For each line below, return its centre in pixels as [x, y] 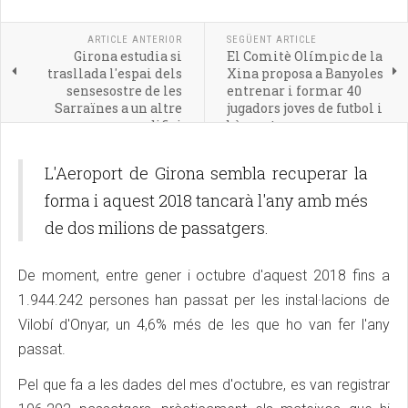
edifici [161, 125]
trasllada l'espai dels [114, 73]
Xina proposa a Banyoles [305, 73]
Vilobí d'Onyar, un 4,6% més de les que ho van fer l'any [204, 324]
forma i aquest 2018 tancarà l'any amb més [206, 200]
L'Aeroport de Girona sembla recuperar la [206, 173]
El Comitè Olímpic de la [304, 56]
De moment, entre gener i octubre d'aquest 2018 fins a [204, 275]
